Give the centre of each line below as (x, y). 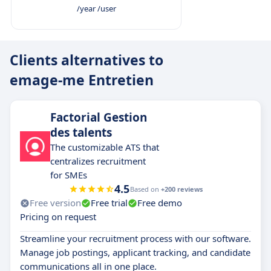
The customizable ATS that (105, 147)
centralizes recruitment (98, 161)
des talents (81, 132)
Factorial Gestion (99, 117)
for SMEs (69, 175)
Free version (55, 203)
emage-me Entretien (82, 80)
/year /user (96, 8)
